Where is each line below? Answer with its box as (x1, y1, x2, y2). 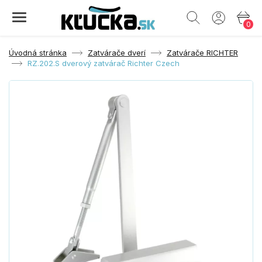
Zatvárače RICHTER (167, 47, 238, 57)
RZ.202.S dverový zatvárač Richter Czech (27, 58, 180, 68)
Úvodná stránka (9, 47, 67, 57)
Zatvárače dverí (88, 47, 146, 57)
